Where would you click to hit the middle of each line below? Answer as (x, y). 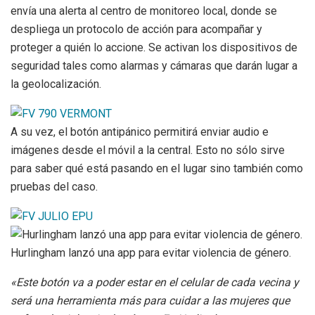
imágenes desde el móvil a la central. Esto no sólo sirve (148, 150)
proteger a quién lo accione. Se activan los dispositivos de (154, 47)
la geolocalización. (56, 84)
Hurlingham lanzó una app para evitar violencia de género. (151, 252)
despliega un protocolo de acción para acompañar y (136, 29)
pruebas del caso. (54, 186)
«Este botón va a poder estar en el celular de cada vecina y (155, 282)
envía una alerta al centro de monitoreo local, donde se (144, 11)
